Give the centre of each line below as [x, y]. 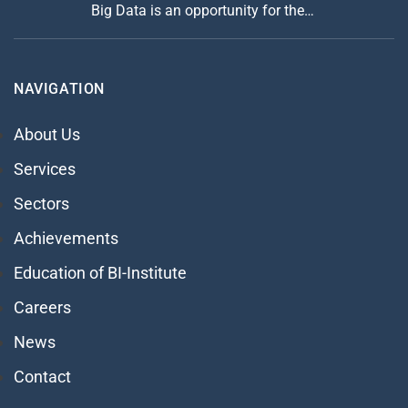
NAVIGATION [59, 88]
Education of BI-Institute [100, 272]
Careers [42, 307]
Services [45, 168]
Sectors [41, 203]
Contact [42, 376]
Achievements [66, 238]
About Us [47, 134]
